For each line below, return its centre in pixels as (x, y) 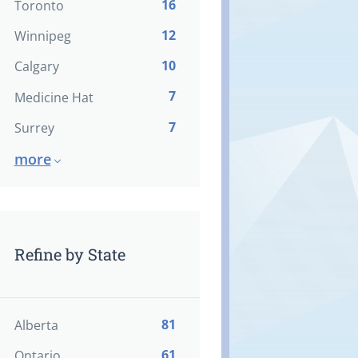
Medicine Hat (54, 97)
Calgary (36, 67)
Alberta (36, 325)
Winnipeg (42, 36)
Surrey (34, 127)
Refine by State (70, 254)
